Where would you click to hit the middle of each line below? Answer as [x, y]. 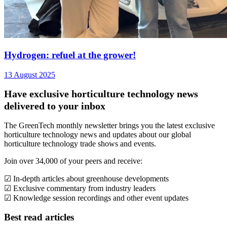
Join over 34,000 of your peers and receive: [73, 161]
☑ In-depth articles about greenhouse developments [86, 178]
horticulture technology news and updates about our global [98, 134]
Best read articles [39, 217]
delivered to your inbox [55, 106]
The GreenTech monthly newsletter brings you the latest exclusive [109, 125]
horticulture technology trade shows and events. [80, 143]
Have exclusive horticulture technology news [101, 93]
